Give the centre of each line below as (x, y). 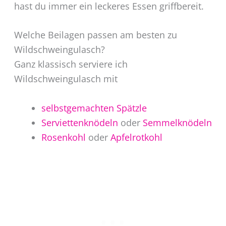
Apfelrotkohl (136, 137)
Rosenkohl (63, 137)
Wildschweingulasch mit (66, 79)
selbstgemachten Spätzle (94, 108)
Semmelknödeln (177, 123)
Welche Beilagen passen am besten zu (95, 35)
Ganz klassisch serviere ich (71, 64)
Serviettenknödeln (79, 123)
